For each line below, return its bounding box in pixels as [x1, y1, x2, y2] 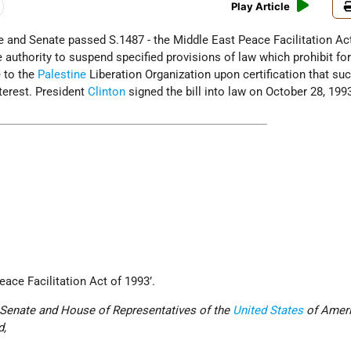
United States [233, 303, 304, 318]
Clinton [88, 85, 126, 100]
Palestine [38, 67, 87, 82]
